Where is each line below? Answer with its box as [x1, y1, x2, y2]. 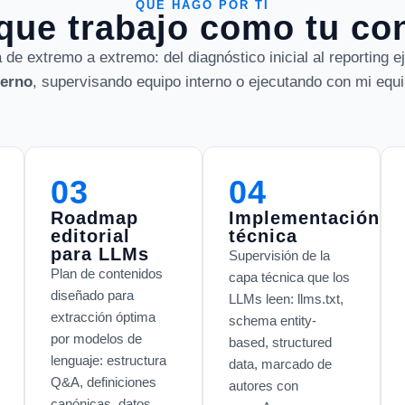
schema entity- [229, 312, 317, 328]
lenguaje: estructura [51, 352, 167, 368]
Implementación [229, 207, 381, 228]
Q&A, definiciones [51, 373, 157, 390]
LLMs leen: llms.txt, [229, 290, 344, 306]
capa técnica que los [229, 268, 351, 285]
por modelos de [51, 330, 143, 346]
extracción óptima [51, 308, 156, 325]
